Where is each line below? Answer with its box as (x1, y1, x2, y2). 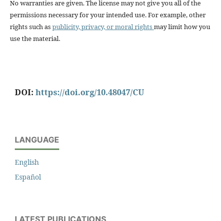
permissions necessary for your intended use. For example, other (9, 10, 206, 20)
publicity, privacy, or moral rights (52, 22, 154, 32)
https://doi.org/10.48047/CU (36, 86, 144, 98)
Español (15, 172, 41, 182)
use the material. (9, 34, 60, 43)
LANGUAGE (15, 134, 59, 145)
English (15, 157, 39, 167)
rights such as (9, 22, 52, 32)
